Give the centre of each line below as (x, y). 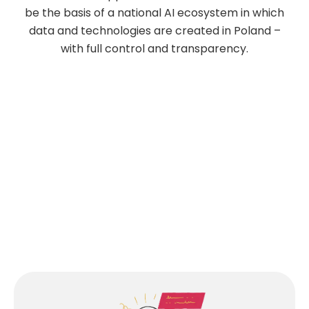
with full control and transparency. (154, 48)
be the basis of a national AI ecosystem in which (154, 12)
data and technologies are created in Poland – (154, 30)
